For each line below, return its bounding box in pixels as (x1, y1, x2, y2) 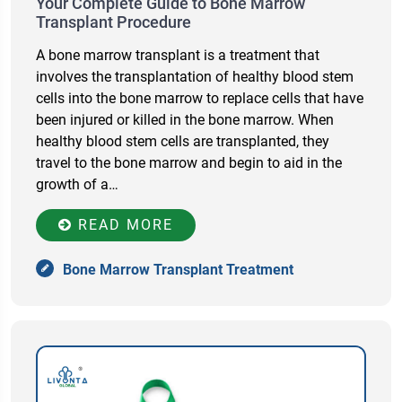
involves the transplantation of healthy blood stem (36, 68, 354, 86)
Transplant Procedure (36, 13, 191, 32)
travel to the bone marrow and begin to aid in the (36, 154, 342, 172)
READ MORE (73, 216, 173, 234)
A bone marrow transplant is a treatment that (36, 47, 319, 65)
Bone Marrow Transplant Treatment (63, 261, 293, 279)
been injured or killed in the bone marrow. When (36, 111, 334, 129)
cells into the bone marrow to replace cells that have (36, 90, 363, 108)
